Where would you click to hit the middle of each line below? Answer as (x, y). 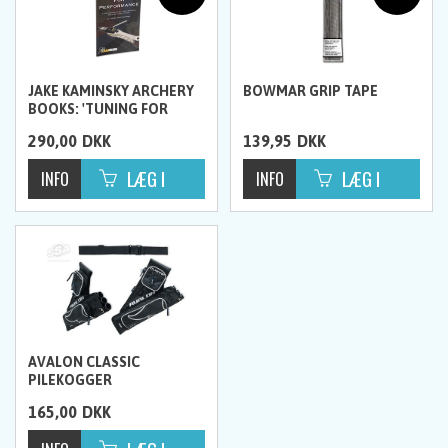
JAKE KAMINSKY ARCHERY (111, 90)
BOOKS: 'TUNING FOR (98, 108)
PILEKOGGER (70, 379)
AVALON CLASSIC (84, 361)
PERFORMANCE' (80, 126)
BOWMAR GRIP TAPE (311, 90)
